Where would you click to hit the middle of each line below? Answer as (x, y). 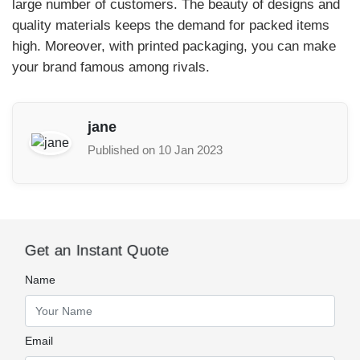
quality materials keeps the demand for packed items (171, 25)
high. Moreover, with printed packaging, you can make (174, 46)
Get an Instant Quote (97, 250)
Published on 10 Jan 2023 (155, 150)
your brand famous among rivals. (113, 67)
